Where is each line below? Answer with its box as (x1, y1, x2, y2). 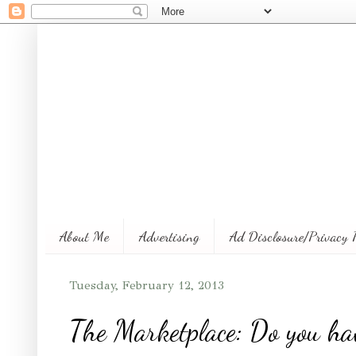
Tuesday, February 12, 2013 (69, 277, 224, 292)
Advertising (139, 226, 199, 245)
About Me (60, 226, 109, 245)
